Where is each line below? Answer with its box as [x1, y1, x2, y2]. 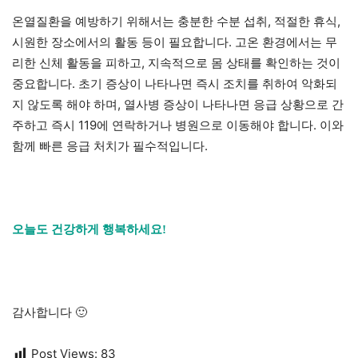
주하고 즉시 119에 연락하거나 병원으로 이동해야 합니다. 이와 [12, 117, 344, 133]
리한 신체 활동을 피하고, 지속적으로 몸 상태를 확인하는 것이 [12, 55, 340, 71]
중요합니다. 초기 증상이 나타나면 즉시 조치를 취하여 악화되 [12, 76, 337, 92]
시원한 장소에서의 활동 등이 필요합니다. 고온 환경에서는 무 [12, 34, 337, 50]
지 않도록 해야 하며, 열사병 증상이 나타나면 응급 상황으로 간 [12, 97, 344, 113]
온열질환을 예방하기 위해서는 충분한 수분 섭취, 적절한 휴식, [12, 14, 340, 30]
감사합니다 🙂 [12, 304, 87, 320]
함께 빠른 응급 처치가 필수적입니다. [12, 138, 208, 154]
